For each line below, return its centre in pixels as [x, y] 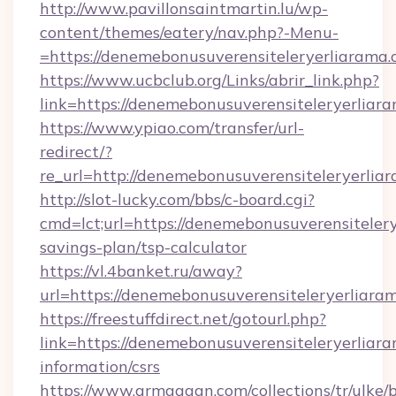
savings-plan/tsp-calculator [143, 247]
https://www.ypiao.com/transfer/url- [172, 128]
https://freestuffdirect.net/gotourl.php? [183, 319]
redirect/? [76, 152]
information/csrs [100, 366]
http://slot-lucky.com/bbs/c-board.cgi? [177, 199]
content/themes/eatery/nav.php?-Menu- [189, 32]
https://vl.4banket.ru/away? [141, 271]
